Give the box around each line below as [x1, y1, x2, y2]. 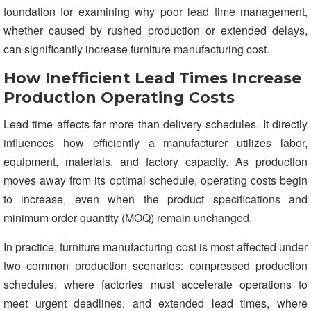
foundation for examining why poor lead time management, [3, 3, 308, 19]
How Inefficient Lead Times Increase [3, 68, 301, 87]
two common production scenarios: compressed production [3, 257, 308, 274]
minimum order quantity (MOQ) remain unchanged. [3, 209, 252, 226]
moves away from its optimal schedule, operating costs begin [3, 171, 308, 188]
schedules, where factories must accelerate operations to [3, 276, 308, 292]
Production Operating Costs [3, 87, 235, 107]
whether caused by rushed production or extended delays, [3, 22, 308, 38]
